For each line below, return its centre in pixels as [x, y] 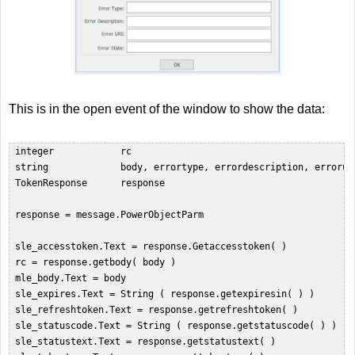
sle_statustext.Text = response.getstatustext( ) [148, 342]
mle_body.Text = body [73, 279]
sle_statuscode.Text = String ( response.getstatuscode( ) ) [179, 326]
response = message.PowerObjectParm [112, 215]
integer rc [76, 152]
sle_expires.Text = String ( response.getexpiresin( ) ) [168, 294]
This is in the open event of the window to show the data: [167, 109]
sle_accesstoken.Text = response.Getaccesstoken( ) [154, 247]
